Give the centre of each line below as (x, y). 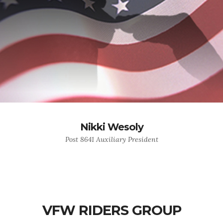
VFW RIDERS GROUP (111, 210)
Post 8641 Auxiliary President (111, 139)
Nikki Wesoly (111, 127)
